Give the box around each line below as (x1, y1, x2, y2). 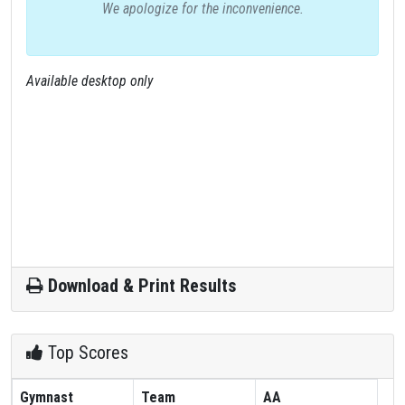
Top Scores (43, 342, 128, 363)
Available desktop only (26, 72, 153, 89)
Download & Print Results (43, 275, 237, 297)
